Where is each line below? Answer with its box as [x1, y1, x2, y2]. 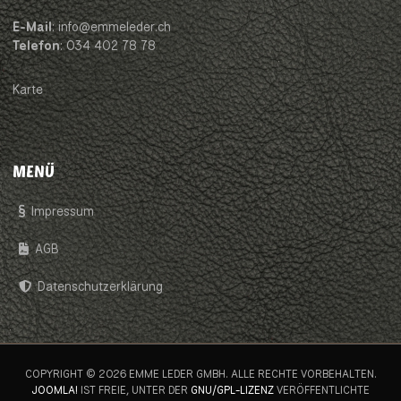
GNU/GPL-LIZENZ [191, 381, 274, 397]
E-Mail [13, 18, 52, 35]
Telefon [13, 37, 60, 54]
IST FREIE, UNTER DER [78, 381, 191, 397]
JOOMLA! [31, 381, 78, 397]
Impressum [31, 202, 94, 219]
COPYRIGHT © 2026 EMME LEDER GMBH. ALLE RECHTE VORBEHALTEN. [24, 365, 377, 381]
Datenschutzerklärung [38, 277, 163, 294]
